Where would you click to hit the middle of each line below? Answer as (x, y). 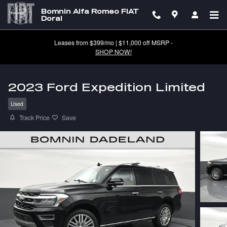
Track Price (34, 117)
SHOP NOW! (113, 51)
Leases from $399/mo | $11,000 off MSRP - (113, 42)
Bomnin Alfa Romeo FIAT (90, 11)
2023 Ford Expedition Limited (107, 87)
